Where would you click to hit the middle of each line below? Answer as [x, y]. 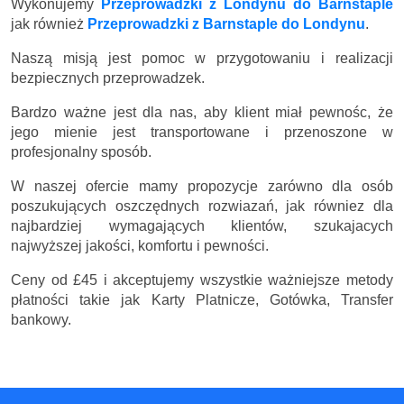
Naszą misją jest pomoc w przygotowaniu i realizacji [202, 58]
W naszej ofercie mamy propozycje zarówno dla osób [202, 186]
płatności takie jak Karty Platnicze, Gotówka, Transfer [202, 299]
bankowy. [41, 319]
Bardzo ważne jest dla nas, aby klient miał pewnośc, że [202, 112]
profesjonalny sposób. [81, 151]
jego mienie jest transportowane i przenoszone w [202, 132]
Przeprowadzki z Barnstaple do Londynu [226, 23]
